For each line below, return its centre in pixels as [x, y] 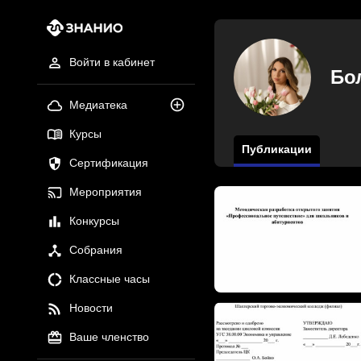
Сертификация [108, 163]
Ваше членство [109, 337]
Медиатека [98, 105]
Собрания [95, 250]
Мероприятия [105, 192]
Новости [91, 308]
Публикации [276, 149]
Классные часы [109, 279]
